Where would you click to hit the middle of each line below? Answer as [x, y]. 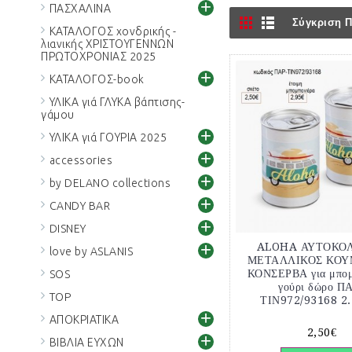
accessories [81, 160]
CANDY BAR [79, 206]
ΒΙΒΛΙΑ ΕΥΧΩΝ [86, 343]
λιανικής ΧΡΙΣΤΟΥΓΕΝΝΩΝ [107, 44]
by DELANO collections [110, 183]
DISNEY [68, 229]
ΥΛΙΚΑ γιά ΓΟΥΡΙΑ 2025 [108, 137]
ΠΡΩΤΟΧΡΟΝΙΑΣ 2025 [99, 57]
